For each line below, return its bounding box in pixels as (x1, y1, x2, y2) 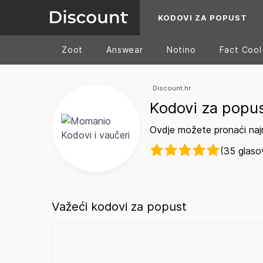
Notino (166, 45, 196, 55)
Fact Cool (219, 45, 262, 55)
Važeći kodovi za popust (52, 200, 187, 214)
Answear (106, 45, 143, 55)
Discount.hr (153, 84, 191, 92)
